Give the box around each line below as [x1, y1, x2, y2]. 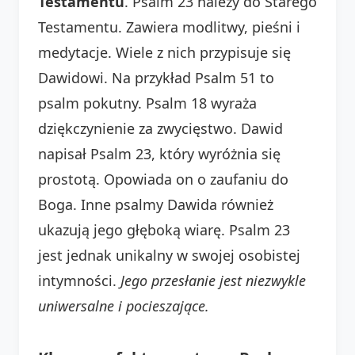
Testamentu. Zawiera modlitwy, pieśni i [38, 17, 300, 36]
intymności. [38, 270, 120, 290]
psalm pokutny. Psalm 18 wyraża [38, 93, 257, 113]
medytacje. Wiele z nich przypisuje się [38, 42, 291, 62]
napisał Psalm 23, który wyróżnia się [38, 143, 281, 163]
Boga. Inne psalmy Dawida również [38, 194, 273, 214]
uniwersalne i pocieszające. [38, 296, 209, 315]
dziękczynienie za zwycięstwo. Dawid [38, 118, 283, 138]
